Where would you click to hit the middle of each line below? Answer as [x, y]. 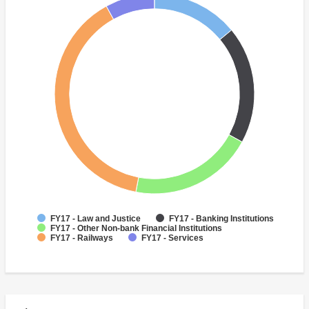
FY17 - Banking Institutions [221, 219]
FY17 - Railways [82, 238]
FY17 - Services [172, 238]
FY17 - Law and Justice [96, 219]
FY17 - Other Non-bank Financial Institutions [136, 229]
